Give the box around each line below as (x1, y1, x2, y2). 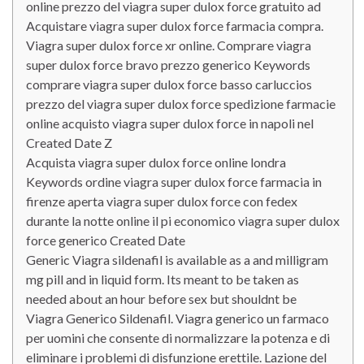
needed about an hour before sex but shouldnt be (26, 291, 297, 306)
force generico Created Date (26, 232, 185, 248)
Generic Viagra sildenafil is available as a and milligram (26, 252, 328, 267)
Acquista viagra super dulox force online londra (26, 154, 286, 170)
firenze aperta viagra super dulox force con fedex (26, 193, 297, 209)
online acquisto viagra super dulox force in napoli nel (26, 115, 314, 131)
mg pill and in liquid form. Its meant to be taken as (26, 271, 299, 287)
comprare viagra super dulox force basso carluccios (26, 76, 312, 92)
